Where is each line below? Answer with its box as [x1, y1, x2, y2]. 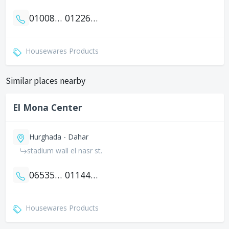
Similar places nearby [5, 75, 85, 86]
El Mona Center [12, 101, 82, 113]
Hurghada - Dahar [29, 132, 88, 142]
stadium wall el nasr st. [27, 145, 102, 155]
